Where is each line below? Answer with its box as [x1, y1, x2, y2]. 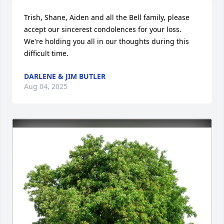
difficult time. [24, 48, 68, 58]
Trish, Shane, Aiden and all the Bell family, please [24, 12, 189, 22]
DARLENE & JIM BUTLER [24, 71, 105, 81]
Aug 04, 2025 [24, 81, 67, 91]
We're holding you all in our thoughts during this [24, 36, 189, 46]
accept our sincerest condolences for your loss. [24, 24, 181, 34]
